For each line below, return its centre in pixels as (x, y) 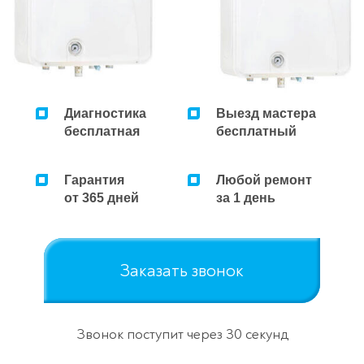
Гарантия (94, 180)
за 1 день (246, 198)
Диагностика (105, 114)
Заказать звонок (182, 271)
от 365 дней (102, 198)
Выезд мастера (266, 114)
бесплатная (102, 132)
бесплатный (257, 132)
